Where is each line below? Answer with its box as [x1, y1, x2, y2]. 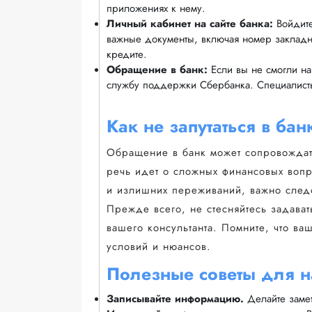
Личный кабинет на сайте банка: [107, 16, 273, 32]
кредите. [107, 47, 147, 63]
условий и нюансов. [107, 238, 211, 254]
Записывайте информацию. [107, 290, 244, 306]
